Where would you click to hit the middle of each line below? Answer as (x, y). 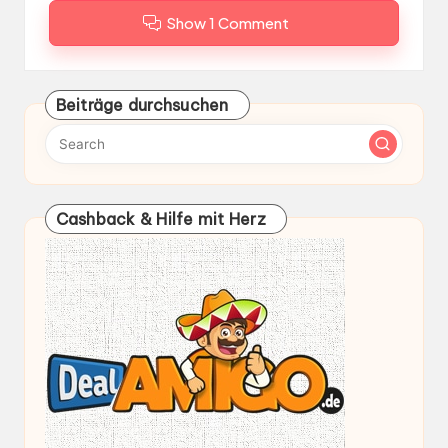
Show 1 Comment (228, 23)
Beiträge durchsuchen (142, 104)
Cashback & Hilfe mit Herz (160, 218)
